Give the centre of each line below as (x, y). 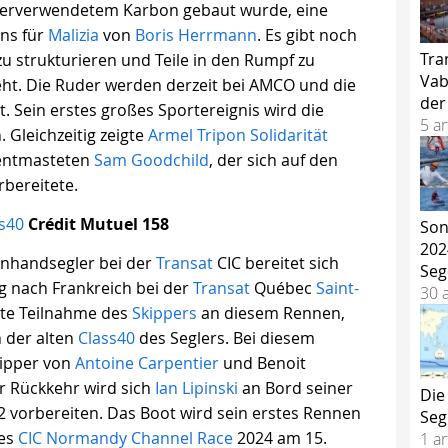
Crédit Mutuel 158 (96, 224)
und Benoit (262, 363)
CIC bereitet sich (276, 263)
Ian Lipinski (196, 388)
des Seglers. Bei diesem (225, 338)
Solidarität (289, 135)
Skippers (164, 313)
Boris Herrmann (196, 35)
